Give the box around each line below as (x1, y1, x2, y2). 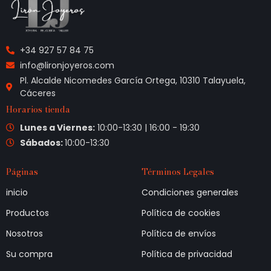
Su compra (6, 247, 53, 260)
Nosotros (6, 227, 43, 240)
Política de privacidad (142, 247, 232, 260)
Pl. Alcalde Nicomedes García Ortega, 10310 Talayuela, (19, 74, 246, 87)
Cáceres (19, 87, 56, 99)
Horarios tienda (6, 102, 70, 116)
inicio (6, 186, 28, 198)
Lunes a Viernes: (19, 121, 95, 134)
